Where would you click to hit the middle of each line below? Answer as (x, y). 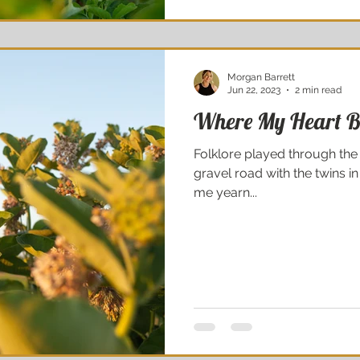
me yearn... (225, 192)
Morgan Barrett (261, 77)
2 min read (318, 90)
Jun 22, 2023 (254, 90)
